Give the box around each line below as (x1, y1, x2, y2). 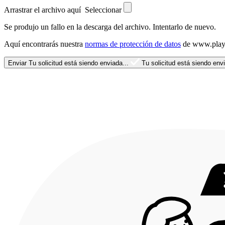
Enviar (8, 59, 27, 67)
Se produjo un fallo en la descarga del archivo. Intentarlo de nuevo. (4, 22, 216, 31)
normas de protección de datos (85, 39, 181, 48)
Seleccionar (85, 5, 122, 14)
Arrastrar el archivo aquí (4, 5, 85, 14)
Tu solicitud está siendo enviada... (29, 59, 129, 67)
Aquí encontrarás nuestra (4, 39, 85, 48)
